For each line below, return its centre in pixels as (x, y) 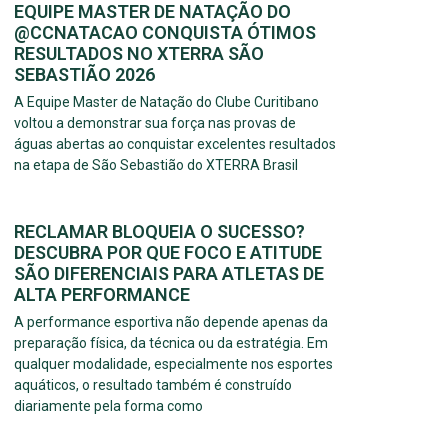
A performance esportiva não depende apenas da (171, 322)
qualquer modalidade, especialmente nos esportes (173, 364)
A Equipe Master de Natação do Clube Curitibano (166, 102)
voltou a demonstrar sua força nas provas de (155, 123)
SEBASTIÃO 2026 (84, 75)
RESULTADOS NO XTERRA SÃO (139, 54)
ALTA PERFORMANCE (102, 295)
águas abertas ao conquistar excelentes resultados (175, 144)
